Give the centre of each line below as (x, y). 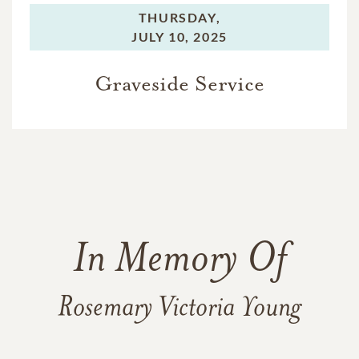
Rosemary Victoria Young (179, 309)
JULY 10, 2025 (179, 36)
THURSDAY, (179, 17)
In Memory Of (179, 261)
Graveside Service (179, 84)
